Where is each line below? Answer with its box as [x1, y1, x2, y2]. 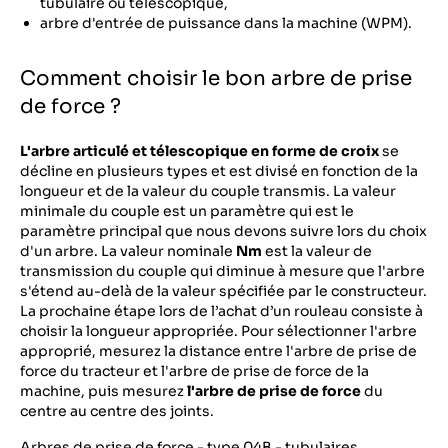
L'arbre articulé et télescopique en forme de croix [20, 142, 379, 160]
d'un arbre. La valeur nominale [20, 242, 236, 260]
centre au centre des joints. [20, 402, 214, 420]
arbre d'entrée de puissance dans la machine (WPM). [40, 14, 412, 32]
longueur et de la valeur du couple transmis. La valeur [20, 182, 396, 200]
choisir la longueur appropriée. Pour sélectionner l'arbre [20, 322, 417, 340]
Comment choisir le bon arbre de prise [20, 66, 412, 91]
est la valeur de [262, 242, 372, 260]
